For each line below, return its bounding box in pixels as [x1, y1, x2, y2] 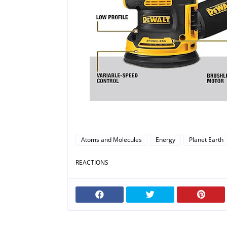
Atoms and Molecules [81, 135, 142, 144]
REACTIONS [75, 158, 108, 167]
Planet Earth [189, 135, 223, 144]
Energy [156, 135, 175, 144]
